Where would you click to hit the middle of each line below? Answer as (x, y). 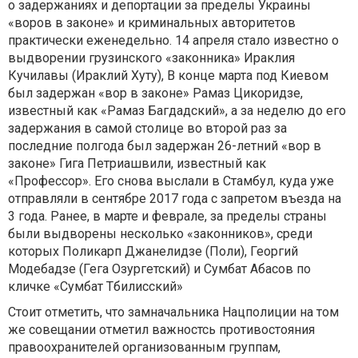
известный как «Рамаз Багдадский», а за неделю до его (177, 111)
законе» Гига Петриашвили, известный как (137, 163)
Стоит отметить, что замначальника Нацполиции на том (173, 312)
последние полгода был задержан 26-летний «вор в (165, 146)
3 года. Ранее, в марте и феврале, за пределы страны (167, 216)
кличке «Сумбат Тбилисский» (95, 286)
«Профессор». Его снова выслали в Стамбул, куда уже (171, 181)
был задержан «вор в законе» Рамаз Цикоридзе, (155, 93)
